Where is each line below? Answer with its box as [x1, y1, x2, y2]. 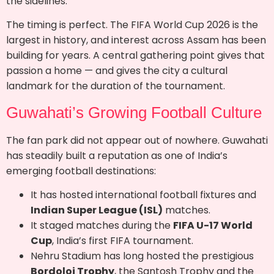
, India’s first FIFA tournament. [52, 234, 193, 248]
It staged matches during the [31, 218, 173, 233]
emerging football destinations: [6, 163, 156, 178]
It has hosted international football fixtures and [31, 188, 256, 202]
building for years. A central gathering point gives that [6, 48, 265, 63]
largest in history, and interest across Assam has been [6, 33, 266, 48]
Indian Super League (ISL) [31, 203, 163, 218]
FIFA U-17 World [173, 218, 253, 233]
